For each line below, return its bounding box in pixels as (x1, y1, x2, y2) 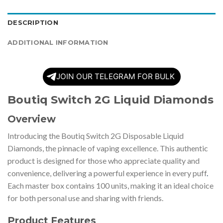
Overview (7, 112, 56, 125)
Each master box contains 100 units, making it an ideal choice (7, 181, 214, 191)
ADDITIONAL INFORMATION (7, 39, 109, 47)
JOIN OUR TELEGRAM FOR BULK (56, 72, 175, 82)
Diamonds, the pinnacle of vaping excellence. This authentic (7, 143, 208, 153)
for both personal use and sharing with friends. (7, 193, 163, 203)
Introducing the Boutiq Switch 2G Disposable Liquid (7, 131, 184, 141)
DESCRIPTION (7, 19, 58, 27)
